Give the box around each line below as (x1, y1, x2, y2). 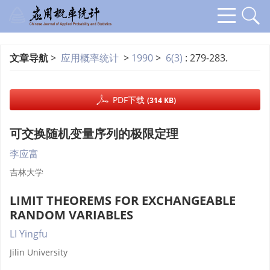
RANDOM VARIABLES (10, 207, 133, 223)
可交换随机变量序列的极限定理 (10, 125, 178, 142)
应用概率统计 (61, 51, 119, 64)
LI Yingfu (10, 227, 48, 240)
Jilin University (10, 246, 67, 258)
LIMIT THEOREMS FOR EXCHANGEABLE (10, 192, 236, 209)
